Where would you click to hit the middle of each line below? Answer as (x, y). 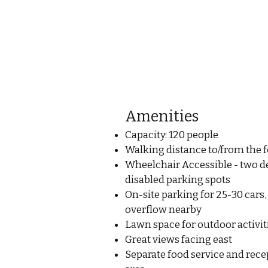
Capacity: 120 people (171, 135)
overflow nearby (163, 210)
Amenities (162, 117)
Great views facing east (178, 240)
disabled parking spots (177, 180)
